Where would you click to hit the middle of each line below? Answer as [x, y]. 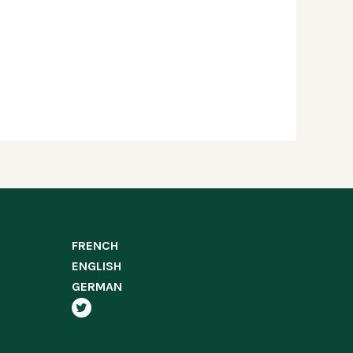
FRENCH [95, 245]
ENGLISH [97, 266]
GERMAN [97, 286]
